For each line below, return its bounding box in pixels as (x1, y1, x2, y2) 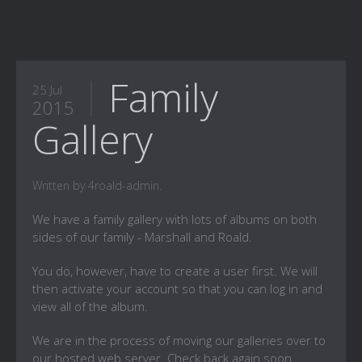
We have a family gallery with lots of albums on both (32, 211, 317, 227)
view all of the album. (32, 298, 148, 314)
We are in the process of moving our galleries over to (32, 332, 326, 348)
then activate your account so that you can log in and (32, 280, 322, 297)
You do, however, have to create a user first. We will (32, 263, 318, 279)
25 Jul (32, 82, 62, 98)
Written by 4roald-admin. (32, 178, 162, 193)
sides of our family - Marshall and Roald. (32, 229, 252, 245)
